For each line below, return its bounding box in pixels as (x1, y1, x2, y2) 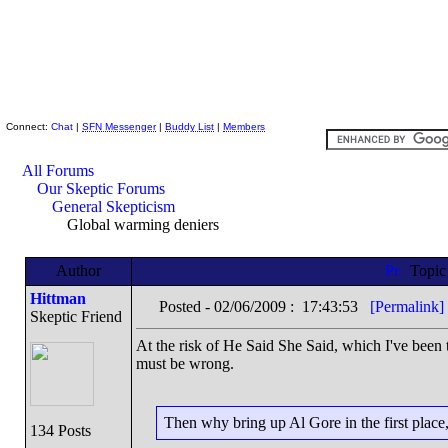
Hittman (29, 290, 86, 307)
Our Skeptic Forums (37, 180, 165, 197)
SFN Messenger (82, 121, 156, 132)
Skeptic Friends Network (31, 98, 217, 115)
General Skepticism (52, 198, 175, 215)
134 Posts (29, 422, 91, 439)
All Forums (22, 162, 94, 179)
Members (223, 121, 265, 132)
